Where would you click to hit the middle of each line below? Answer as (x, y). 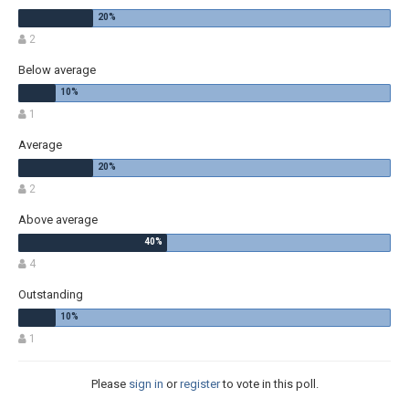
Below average (57, 69)
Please (110, 383)
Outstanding (51, 294)
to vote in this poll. (269, 383)
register (199, 383)
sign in (146, 383)
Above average (58, 219)
